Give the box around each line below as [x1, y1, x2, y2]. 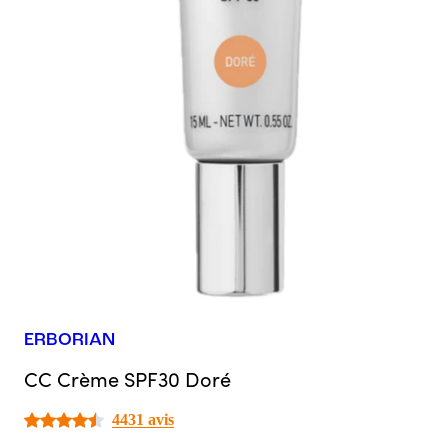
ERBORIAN [24, 330, 115, 349]
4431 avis [112, 411, 174, 429]
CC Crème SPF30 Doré [24, 365, 231, 393]
